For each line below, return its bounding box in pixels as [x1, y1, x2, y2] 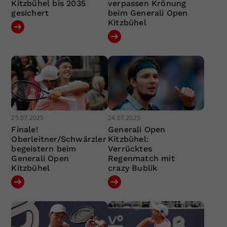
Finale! [11, 124, 39, 134]
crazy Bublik [107, 163, 158, 173]
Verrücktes [107, 143, 152, 154]
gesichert [11, 8, 49, 18]
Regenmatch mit [107, 153, 175, 163]
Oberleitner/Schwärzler [11, 134, 106, 144]
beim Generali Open [107, 8, 188, 18]
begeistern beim [11, 143, 77, 154]
